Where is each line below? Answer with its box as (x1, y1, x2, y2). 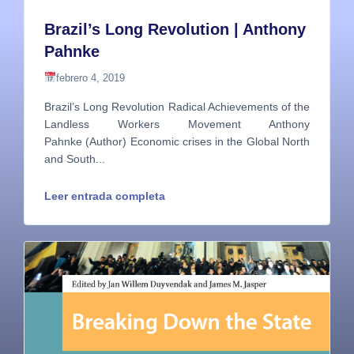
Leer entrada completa (44, 190, 165, 203)
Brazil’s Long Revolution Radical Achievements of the (44, 100, 310, 114)
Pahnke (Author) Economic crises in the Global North (44, 135, 310, 149)
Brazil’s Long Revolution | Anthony (44, 21, 306, 39)
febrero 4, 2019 (55, 72, 125, 85)
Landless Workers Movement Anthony (44, 118, 310, 131)
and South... (44, 153, 105, 166)
